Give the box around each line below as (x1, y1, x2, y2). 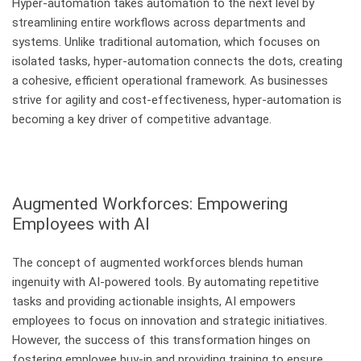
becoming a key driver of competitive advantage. (12, 111, 272, 127)
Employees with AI (12, 213, 150, 234)
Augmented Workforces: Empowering (12, 193, 288, 214)
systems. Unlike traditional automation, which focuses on (12, 34, 320, 49)
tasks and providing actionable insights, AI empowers (12, 293, 296, 309)
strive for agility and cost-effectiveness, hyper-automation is (12, 92, 342, 107)
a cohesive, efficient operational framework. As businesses (12, 73, 328, 88)
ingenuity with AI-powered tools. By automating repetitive (12, 274, 319, 289)
